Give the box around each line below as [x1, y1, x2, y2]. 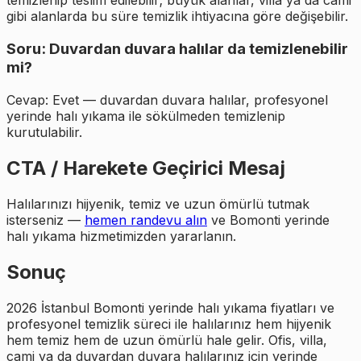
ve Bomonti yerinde [207, 211, 330, 228]
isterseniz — [6, 211, 85, 228]
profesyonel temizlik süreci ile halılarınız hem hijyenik [6, 315, 331, 332]
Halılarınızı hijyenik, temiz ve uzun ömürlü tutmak [6, 195, 309, 212]
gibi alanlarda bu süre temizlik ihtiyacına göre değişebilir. [6, 8, 348, 25]
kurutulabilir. [6, 123, 82, 140]
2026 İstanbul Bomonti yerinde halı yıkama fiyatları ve [6, 299, 334, 316]
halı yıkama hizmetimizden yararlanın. [6, 227, 236, 244]
